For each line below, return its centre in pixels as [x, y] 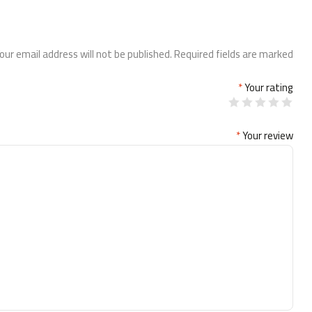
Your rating [269, 88]
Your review [268, 136]
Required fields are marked [234, 54]
